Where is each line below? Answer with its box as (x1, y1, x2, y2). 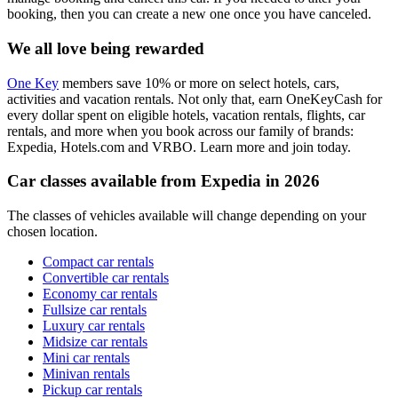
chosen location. (7, 223, 98, 239)
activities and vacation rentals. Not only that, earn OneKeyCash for (7, 91, 382, 107)
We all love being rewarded (7, 38, 204, 58)
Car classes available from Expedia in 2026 (7, 171, 320, 191)
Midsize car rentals (43, 333, 147, 349)
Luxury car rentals (43, 317, 145, 333)
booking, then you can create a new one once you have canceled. (7, 6, 371, 22)
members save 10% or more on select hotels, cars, (59, 75, 339, 91)
